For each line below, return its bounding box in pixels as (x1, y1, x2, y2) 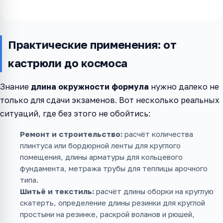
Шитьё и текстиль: (20, 187, 94, 196)
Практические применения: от (8, 38, 177, 52)
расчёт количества (122, 129, 193, 139)
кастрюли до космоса (8, 56, 127, 70)
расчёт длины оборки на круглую (94, 187, 214, 196)
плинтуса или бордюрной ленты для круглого (20, 141, 181, 150)
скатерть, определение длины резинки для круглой (20, 198, 205, 208)
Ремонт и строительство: (20, 129, 122, 139)
